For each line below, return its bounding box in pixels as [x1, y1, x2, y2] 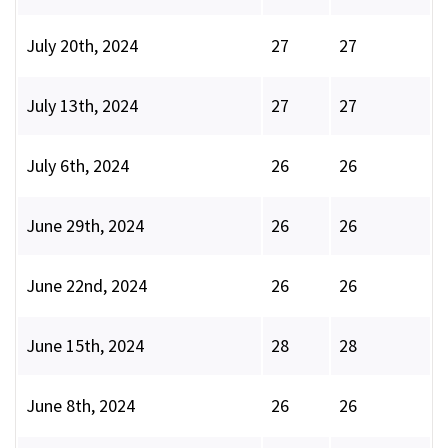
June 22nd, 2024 [26, 274, 147, 298]
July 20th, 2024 [26, 34, 138, 58]
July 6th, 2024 [26, 154, 129, 178]
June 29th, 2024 [26, 214, 144, 238]
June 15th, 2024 [26, 334, 144, 358]
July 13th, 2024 [26, 94, 138, 118]
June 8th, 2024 [26, 394, 135, 418]
